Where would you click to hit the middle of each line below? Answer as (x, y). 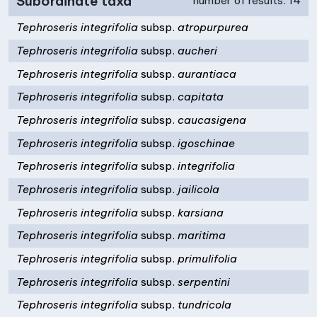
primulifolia (206, 258)
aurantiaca (206, 74)
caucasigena (211, 120)
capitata (200, 97)
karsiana (200, 212)
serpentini (203, 282)
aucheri (196, 51)
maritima (201, 236)
